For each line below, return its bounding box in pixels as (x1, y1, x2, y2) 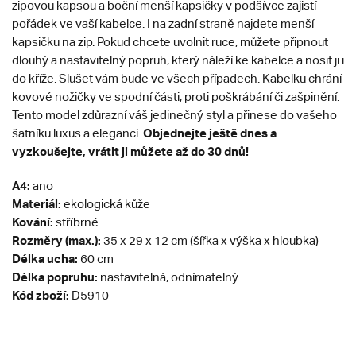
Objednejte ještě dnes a (143, 126, 277, 141)
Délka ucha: (12, 251, 78, 266)
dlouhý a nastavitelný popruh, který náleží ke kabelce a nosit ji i (12, 53, 344, 68)
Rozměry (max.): (12, 233, 101, 248)
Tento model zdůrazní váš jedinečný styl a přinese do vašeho (12, 108, 337, 122)
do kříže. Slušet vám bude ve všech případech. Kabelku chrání (12, 72, 342, 86)
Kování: (12, 215, 53, 230)
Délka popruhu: (12, 269, 100, 284)
